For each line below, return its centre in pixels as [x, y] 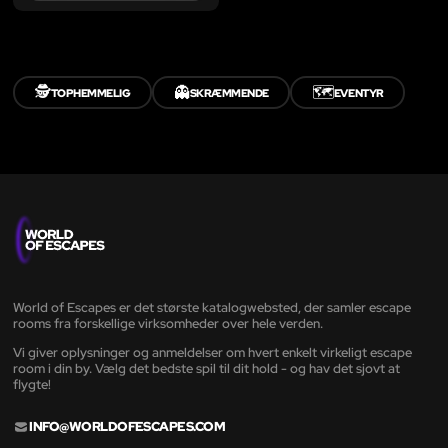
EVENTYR [358, 92]
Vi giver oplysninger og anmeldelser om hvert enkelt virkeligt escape [212, 352]
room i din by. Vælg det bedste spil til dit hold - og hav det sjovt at [206, 368]
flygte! [32, 384]
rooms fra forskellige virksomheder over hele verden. [168, 323]
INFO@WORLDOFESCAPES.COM [127, 427]
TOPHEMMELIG [90, 92]
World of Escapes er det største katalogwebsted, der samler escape [212, 307]
